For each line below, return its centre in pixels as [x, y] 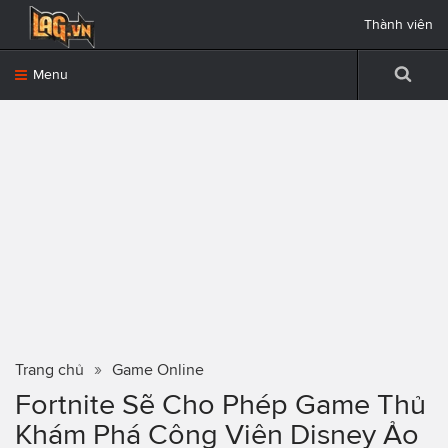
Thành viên [398, 24]
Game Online [158, 369]
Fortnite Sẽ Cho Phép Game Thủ [220, 404]
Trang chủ [49, 369]
